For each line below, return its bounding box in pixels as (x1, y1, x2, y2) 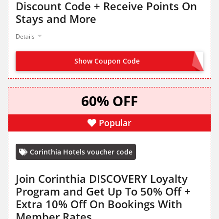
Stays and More (16, 11, 96, 26)
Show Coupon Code (74, 56, 140, 66)
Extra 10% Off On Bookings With (16, 197, 182, 212)
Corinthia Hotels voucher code (30, 147, 132, 157)
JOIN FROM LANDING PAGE (111, 57, 198, 66)
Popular (99, 117, 131, 129)
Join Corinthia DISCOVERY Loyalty (16, 171, 188, 186)
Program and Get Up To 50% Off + (16, 184, 191, 199)
